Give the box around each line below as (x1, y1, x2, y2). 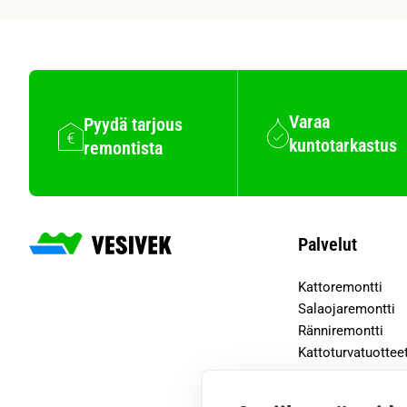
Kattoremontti (298, 279, 382, 295)
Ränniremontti (298, 323, 383, 339)
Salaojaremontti (298, 301, 395, 317)
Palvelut (298, 233, 357, 255)
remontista (84, 137, 163, 159)
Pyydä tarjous (84, 114, 183, 135)
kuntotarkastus (289, 134, 398, 156)
